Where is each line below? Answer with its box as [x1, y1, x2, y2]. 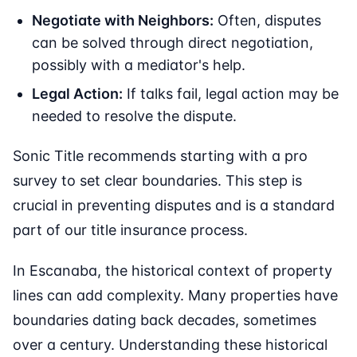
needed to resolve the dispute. [32, 108, 237, 125]
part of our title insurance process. [13, 222, 248, 239]
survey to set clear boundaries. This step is [13, 172, 302, 190]
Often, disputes [214, 12, 321, 29]
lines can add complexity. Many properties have [13, 287, 338, 304]
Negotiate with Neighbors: [32, 12, 214, 29]
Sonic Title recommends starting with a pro [13, 147, 308, 165]
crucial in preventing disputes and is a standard [13, 197, 335, 214]
